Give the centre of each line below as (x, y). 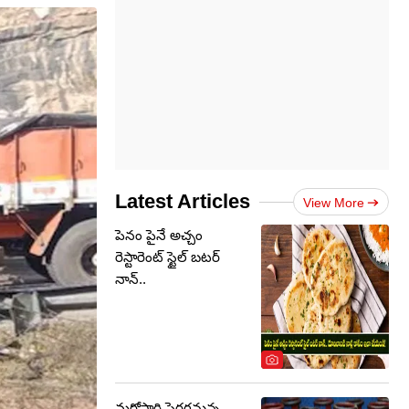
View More (334, 203)
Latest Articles (183, 201)
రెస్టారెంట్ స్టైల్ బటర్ (168, 257)
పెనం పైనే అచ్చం (159, 235)
